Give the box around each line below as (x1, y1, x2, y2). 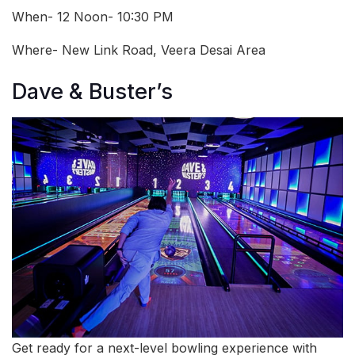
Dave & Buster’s (12, 78, 173, 105)
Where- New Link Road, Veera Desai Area (12, 41, 265, 58)
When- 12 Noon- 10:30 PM (12, 8, 174, 25)
